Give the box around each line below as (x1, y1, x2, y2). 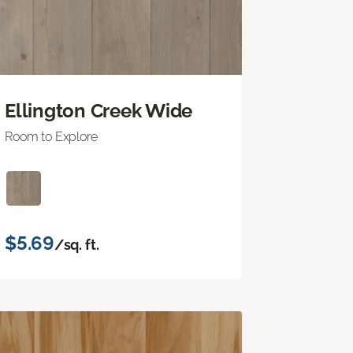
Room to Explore (5, 128, 98, 144)
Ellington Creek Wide (5, 98, 193, 122)
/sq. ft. (54, 236, 99, 253)
